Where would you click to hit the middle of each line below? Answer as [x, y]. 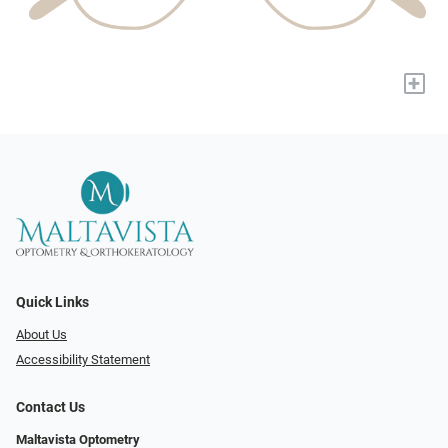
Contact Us [50, 407]
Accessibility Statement [83, 359]
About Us [41, 335]
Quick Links [52, 303]
